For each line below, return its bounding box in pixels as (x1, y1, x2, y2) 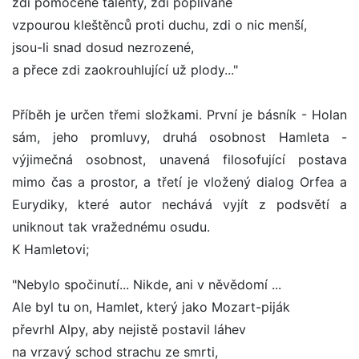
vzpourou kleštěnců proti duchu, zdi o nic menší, (12, 17, 307, 34)
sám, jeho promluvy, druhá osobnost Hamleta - (12, 129, 347, 146)
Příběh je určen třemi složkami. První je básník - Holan (12, 107, 347, 123)
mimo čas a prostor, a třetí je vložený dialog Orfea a (12, 174, 347, 191)
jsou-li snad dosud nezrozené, (12, 39, 194, 56)
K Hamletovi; (12, 241, 89, 258)
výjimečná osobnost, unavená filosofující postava (12, 151, 347, 168)
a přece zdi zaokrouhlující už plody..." (12, 62, 238, 79)
